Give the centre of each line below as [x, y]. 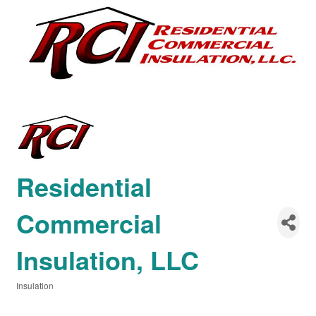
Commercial [89, 223]
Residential [84, 186]
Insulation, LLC [108, 259]
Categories [36, 295]
